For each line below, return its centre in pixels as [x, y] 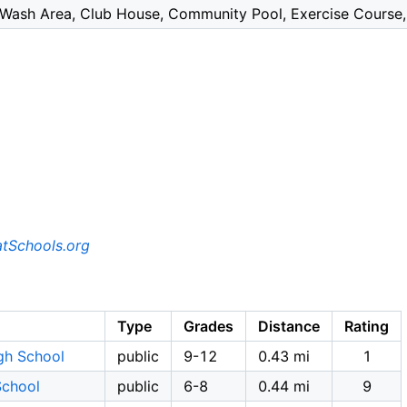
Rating [367, 327]
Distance [289, 327]
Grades [208, 327]
